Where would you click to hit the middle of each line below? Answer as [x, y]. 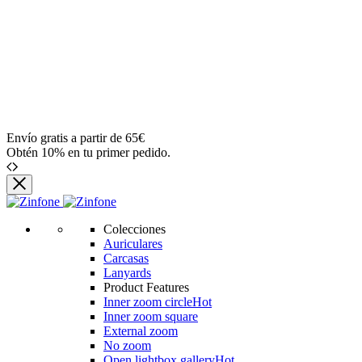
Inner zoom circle [148, 302]
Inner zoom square [151, 316]
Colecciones [135, 229]
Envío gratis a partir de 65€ [76, 138]
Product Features [146, 287]
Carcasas [126, 258]
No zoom [127, 345]
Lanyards [127, 273]
